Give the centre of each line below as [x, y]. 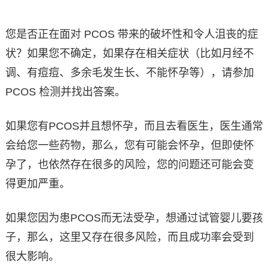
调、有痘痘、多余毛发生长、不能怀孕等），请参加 [129, 72]
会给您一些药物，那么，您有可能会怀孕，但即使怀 [129, 145]
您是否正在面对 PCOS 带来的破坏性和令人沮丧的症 [131, 34]
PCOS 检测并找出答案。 [65, 92]
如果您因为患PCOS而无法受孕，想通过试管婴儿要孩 [134, 218]
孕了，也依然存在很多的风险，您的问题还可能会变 [129, 164]
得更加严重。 [38, 183]
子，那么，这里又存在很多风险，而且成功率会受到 [129, 237]
